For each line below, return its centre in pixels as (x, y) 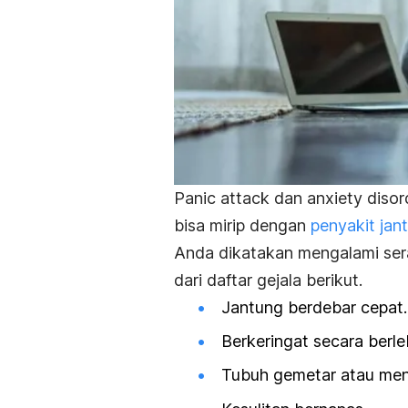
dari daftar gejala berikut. (268, 280)
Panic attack (222, 199)
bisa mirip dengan (240, 226)
